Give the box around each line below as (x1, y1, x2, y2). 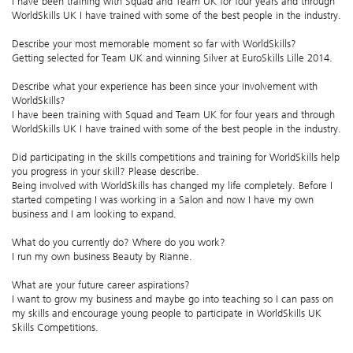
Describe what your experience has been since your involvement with (12, 80, 318, 93)
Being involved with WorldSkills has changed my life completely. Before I (12, 180, 333, 192)
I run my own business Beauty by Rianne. (12, 251, 192, 263)
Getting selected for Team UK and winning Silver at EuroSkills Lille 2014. (12, 52, 333, 65)
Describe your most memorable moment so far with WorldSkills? (12, 38, 296, 50)
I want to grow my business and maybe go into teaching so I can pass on (12, 293, 333, 306)
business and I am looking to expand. (12, 208, 176, 221)
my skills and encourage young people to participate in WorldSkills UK (12, 307, 321, 320)
